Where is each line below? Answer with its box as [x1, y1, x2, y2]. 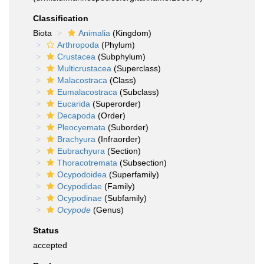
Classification [33, 14, 88, 23]
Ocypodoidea [57, 170, 107, 179]
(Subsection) [117, 158, 167, 167]
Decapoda [57, 111, 95, 120]
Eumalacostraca [57, 87, 117, 97]
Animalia [78, 28, 110, 38]
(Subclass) [117, 87, 159, 97]
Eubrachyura [57, 146, 105, 156]
